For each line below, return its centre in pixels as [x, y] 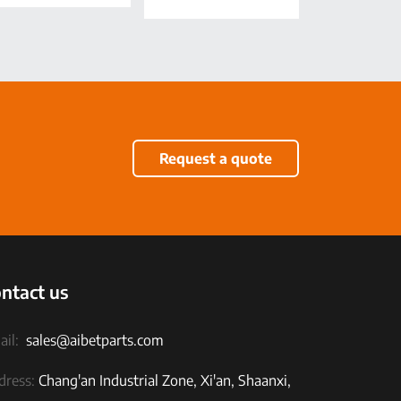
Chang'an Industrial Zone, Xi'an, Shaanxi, [163, 380]
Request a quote [216, 158]
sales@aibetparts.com [95, 340]
